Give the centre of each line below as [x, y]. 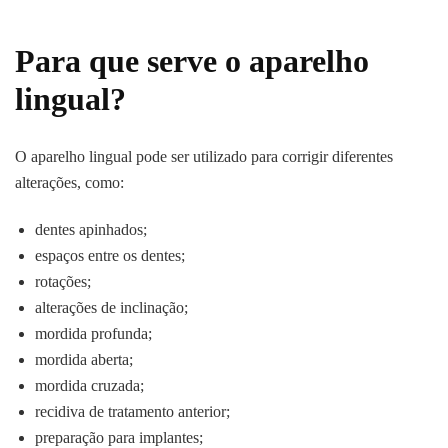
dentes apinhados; [91, 230]
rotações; [63, 282]
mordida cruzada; [89, 386]
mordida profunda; [93, 334]
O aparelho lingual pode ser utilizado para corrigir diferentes [204, 157]
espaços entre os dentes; [110, 256]
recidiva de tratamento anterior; [132, 412]
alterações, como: [69, 183]
